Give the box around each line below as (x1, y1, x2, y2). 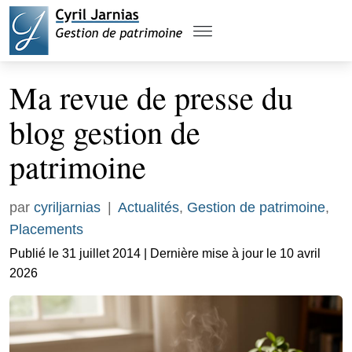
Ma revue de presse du (9, 76, 293, 118)
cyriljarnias (34, 200, 101, 215)
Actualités (118, 200, 179, 215)
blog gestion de (9, 111, 200, 152)
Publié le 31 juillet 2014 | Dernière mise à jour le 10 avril (9, 247, 321, 260)
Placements (9, 222, 83, 237)
